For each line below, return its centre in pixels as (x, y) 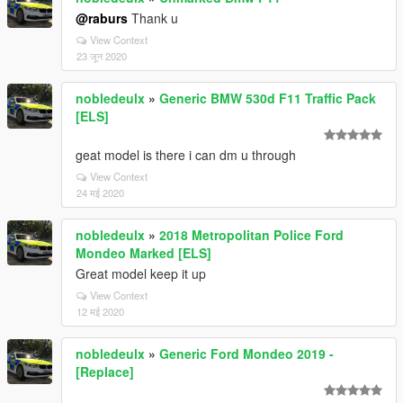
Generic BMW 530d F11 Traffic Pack (268, 98)
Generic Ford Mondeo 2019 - (246, 354)
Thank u (153, 18)
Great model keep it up (141, 273)
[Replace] (105, 372)
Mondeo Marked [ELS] (143, 253)
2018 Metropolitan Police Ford (251, 235)
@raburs (102, 18)
